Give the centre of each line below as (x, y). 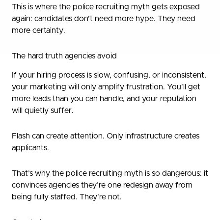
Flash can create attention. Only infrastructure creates (106, 136)
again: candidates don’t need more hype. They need (104, 19)
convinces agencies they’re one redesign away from (102, 185)
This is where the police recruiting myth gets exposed (106, 7)
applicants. (30, 148)
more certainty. (39, 31)
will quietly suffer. (43, 111)
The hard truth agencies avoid (64, 56)
